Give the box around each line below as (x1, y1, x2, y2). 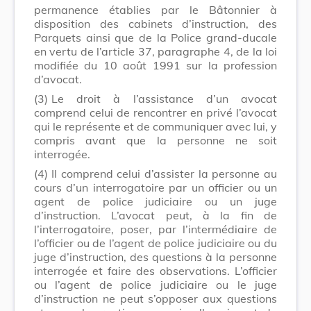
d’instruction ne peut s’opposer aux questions (34, 291, 277, 305)
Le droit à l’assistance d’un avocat (51, 91, 277, 106)
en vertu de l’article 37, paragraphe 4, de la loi (34, 44, 277, 58)
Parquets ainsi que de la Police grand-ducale (34, 30, 277, 44)
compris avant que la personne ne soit (34, 133, 277, 147)
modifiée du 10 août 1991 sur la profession (34, 58, 277, 72)
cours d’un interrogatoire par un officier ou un (34, 180, 277, 194)
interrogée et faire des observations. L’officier (34, 263, 277, 278)
